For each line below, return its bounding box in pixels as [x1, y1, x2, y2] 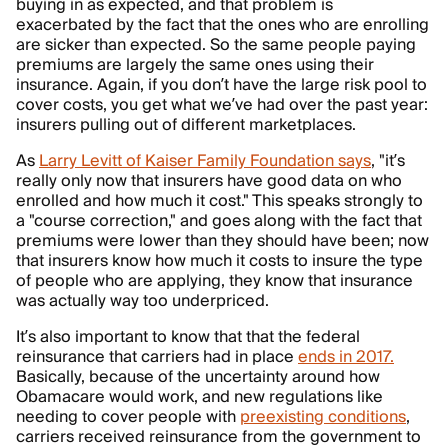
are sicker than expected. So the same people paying [16, 31, 416, 59]
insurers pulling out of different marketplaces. [16, 111, 356, 139]
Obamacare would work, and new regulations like [16, 383, 383, 411]
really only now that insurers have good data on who [16, 167, 402, 195]
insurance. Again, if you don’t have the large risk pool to [16, 71, 427, 99]
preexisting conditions [240, 403, 406, 431]
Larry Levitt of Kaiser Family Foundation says [39, 147, 371, 175]
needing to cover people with [16, 403, 240, 431]
